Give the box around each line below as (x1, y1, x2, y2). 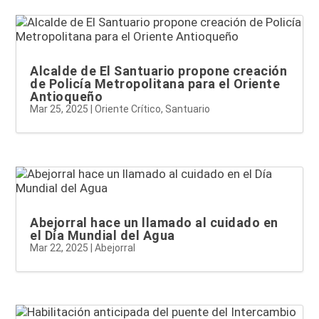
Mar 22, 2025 (30, 241, 89, 253)
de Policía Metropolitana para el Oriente (30, 76, 281, 92)
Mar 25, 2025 (30, 103, 89, 115)
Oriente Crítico (95, 103, 162, 115)
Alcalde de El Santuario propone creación (30, 63, 288, 79)
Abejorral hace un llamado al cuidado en (30, 214, 278, 230)
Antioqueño (30, 89, 103, 105)
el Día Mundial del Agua (30, 227, 175, 243)
